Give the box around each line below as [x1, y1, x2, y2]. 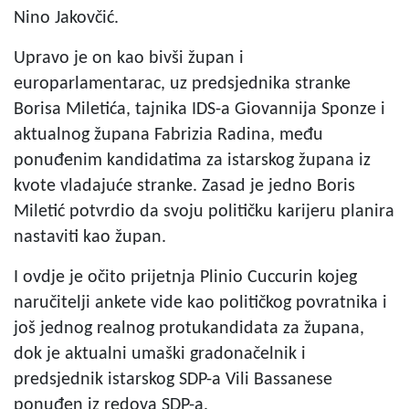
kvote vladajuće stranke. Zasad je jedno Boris [14, 176, 355, 195]
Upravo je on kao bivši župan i [14, 48, 244, 68]
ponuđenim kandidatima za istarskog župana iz [14, 151, 371, 170]
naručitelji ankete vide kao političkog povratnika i [14, 293, 387, 312]
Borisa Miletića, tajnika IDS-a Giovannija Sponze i [14, 100, 385, 119]
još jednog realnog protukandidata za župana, [14, 319, 364, 338]
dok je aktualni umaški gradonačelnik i [14, 344, 306, 363]
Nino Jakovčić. [14, 8, 119, 27]
